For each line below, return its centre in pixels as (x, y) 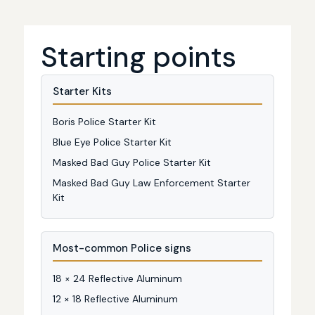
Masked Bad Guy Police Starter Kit (132, 162)
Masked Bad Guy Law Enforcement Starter (152, 183)
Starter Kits (82, 91)
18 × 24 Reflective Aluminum (117, 278)
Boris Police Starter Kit (104, 122)
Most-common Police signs (122, 248)
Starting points (139, 57)
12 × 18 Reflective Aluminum (115, 299)
